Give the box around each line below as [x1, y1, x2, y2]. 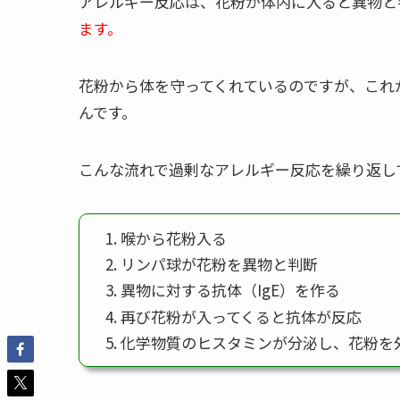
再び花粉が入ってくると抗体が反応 [120, 304, 362, 328]
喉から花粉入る [120, 226, 227, 249]
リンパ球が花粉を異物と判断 [120, 253, 318, 276]
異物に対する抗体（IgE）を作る [120, 279, 340, 302]
